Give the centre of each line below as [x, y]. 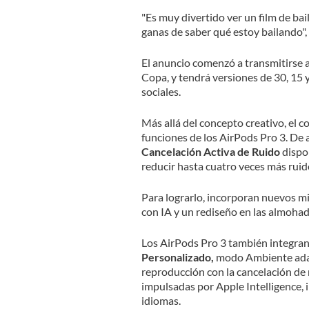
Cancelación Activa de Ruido [210, 151]
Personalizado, [177, 257]
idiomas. [161, 300]
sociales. [161, 91]
